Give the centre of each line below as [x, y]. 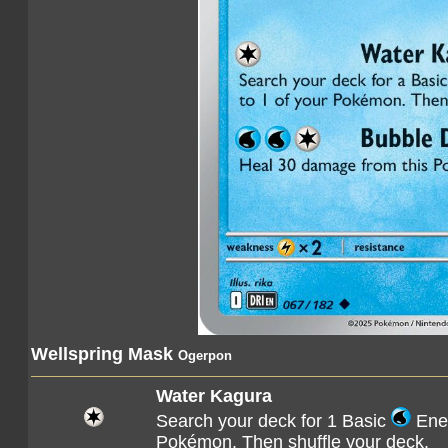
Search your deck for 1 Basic [273, 421]
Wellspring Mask [104, 354]
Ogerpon [205, 355]
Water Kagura [214, 396]
